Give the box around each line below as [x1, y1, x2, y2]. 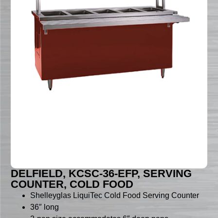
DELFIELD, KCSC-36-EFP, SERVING [11, 167, 192, 180]
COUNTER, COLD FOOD [11, 178, 134, 191]
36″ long [30, 203, 59, 212]
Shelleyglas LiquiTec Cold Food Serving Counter [30, 191, 200, 200]
